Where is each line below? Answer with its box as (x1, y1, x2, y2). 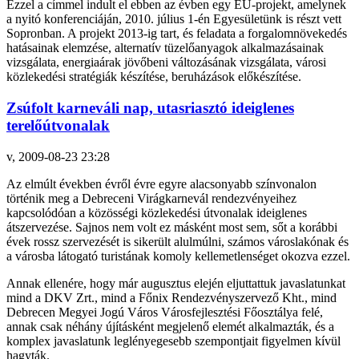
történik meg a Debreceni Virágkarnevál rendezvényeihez (6, 191, 296, 205)
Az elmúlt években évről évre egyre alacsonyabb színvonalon (6, 176, 317, 191)
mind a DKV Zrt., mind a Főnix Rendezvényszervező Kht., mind (6, 290, 337, 305)
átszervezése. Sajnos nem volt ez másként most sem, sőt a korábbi (6, 220, 337, 234)
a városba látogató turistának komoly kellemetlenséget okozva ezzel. (6, 248, 350, 263)
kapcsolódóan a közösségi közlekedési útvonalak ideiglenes (6, 205, 307, 220)
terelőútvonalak (6, 116, 110, 134)
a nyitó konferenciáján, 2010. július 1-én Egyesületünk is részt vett (6, 12, 341, 26)
